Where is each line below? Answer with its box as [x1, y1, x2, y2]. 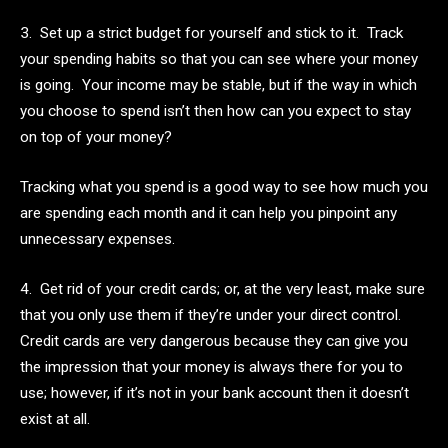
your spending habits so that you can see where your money [20, 50, 418, 69]
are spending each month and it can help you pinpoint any [20, 203, 397, 222]
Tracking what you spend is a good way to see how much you [20, 177, 428, 196]
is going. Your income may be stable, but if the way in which [20, 76, 417, 95]
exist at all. [20, 409, 98, 428]
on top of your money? [20, 128, 180, 147]
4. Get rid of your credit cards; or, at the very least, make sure [20, 279, 425, 298]
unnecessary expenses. [20, 229, 175, 248]
